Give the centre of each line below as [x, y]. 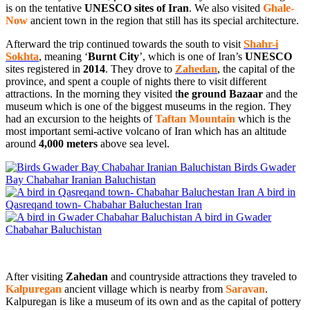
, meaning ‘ [63, 56]
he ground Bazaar [220, 93]
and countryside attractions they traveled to [202, 276]
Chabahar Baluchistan [54, 229]
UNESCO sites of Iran [137, 8]
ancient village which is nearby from [144, 289]
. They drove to [140, 69]
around [21, 143]
